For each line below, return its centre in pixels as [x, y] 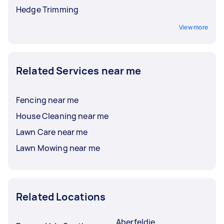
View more [193, 27]
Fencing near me [47, 100]
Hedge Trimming [47, 9]
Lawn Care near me [52, 132]
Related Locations [61, 196]
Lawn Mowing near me [58, 148]
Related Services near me [79, 70]
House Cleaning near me [62, 116]
